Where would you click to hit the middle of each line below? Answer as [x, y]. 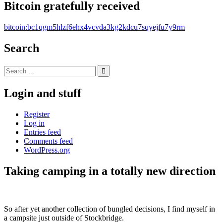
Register [37, 114]
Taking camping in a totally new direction [110, 171]
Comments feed [48, 141]
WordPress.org [47, 150]
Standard [17, 200]
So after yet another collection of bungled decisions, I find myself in [110, 209]
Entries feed [42, 132]
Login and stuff [43, 93]
